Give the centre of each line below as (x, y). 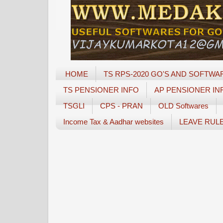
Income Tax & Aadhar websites (113, 122)
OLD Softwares (183, 106)
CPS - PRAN (121, 106)
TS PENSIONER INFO (101, 90)
